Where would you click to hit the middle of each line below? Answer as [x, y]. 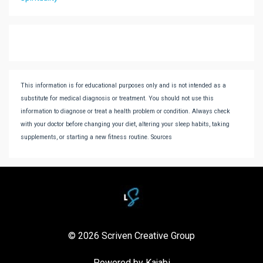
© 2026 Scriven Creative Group [131, 235]
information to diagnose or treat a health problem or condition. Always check [125, 112]
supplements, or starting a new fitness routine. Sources [96, 137]
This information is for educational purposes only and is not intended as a [123, 86]
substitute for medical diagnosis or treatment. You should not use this [117, 99]
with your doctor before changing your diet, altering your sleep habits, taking [125, 124]
